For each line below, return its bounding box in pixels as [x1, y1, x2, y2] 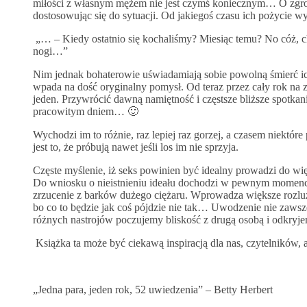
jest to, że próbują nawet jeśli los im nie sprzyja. [33, 140, 238, 153]
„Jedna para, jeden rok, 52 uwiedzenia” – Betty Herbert [33, 283, 273, 295]
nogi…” [33, 45, 68, 57]
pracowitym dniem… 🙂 [33, 105, 138, 117]
